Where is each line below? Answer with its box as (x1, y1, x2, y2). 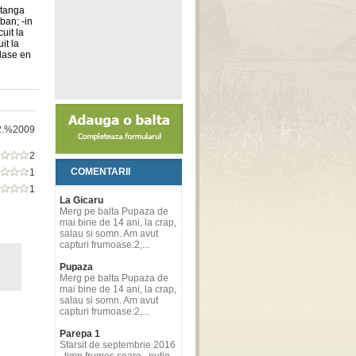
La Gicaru (60, 195, 103, 206)
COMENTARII (71, 166, 130, 177)
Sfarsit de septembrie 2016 (60, 339, 176, 350)
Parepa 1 (60, 328, 100, 339)
